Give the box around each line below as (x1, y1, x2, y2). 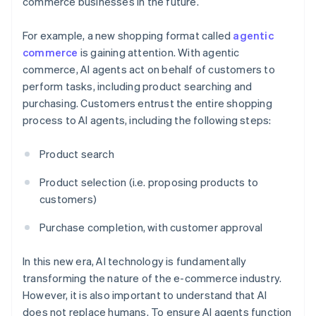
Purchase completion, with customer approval (39, 220, 263, 235)
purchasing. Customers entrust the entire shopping (23, 96, 272, 111)
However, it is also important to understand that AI (23, 288, 267, 303)
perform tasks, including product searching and (23, 79, 253, 94)
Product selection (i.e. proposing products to (39, 175, 258, 190)
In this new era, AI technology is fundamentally (23, 254, 247, 269)
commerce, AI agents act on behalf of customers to (23, 62, 275, 77)
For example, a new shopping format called (23, 28, 233, 43)
